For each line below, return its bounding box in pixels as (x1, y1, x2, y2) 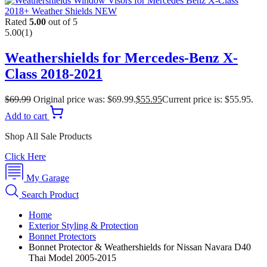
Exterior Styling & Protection (29, 220, 138, 231)
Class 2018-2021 (5, 66, 103, 82)
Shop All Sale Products (5, 131, 92, 141)
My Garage (24, 172, 69, 183)
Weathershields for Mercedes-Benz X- (5, 49, 238, 66)
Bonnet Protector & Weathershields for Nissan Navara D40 (29, 241, 251, 252)
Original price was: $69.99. (33, 94, 136, 104)
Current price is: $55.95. (162, 94, 253, 104)
